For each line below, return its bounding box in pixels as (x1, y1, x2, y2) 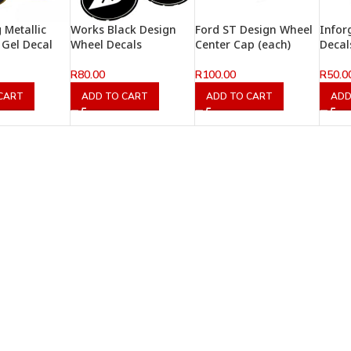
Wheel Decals (71, 37, 143, 52)
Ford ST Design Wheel (195, 22, 313, 38)
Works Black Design (71, 22, 177, 38)
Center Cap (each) (195, 37, 291, 52)
